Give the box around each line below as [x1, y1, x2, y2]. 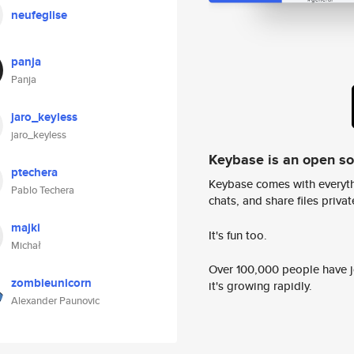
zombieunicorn [11, 274, 92, 292]
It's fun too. [209, 226, 267, 243]
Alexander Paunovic [11, 293, 100, 308]
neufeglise [11, 6, 67, 24]
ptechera [11, 164, 58, 181]
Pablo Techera [11, 183, 74, 198]
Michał [11, 238, 41, 253]
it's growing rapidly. [209, 277, 312, 295]
